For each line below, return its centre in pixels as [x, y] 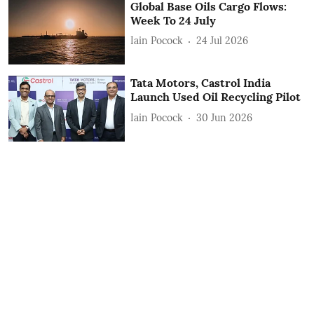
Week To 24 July [173, 20]
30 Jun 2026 [225, 117]
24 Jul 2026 [223, 41]
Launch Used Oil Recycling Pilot [216, 97]
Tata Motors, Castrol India [201, 83]
